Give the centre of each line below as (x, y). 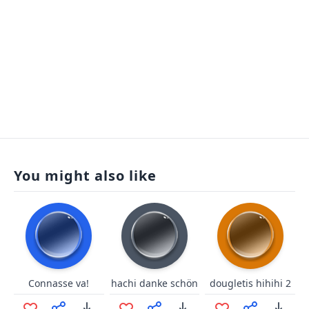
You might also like (85, 176)
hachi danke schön (154, 283)
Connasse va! (59, 283)
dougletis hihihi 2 (250, 283)
